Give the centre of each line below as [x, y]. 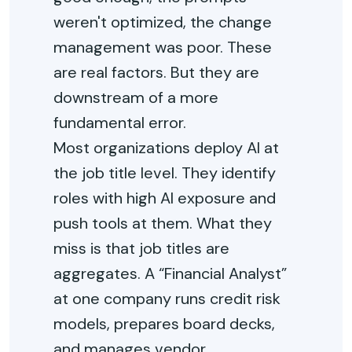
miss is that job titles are [141, 248]
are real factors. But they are [156, 72]
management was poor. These [163, 47]
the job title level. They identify [165, 173]
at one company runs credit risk [167, 299]
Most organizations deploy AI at [166, 148]
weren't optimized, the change [163, 22]
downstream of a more [136, 97]
